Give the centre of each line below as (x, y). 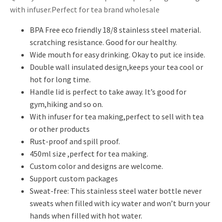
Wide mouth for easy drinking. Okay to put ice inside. (117, 54)
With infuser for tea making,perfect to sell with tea (117, 116)
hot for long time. (60, 79)
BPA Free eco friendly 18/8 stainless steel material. (115, 29)
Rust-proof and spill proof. (76, 141)
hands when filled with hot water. (86, 215)
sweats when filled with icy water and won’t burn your (120, 203)
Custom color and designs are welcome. (96, 166)
